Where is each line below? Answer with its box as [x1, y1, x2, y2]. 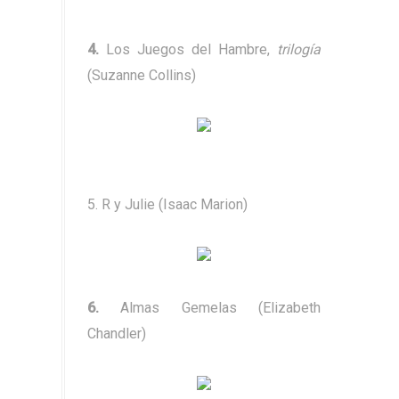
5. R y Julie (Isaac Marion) [87, 196, 248, 214]
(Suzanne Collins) [87, 67, 196, 85]
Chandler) [87, 325, 146, 343]
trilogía [277, 41, 321, 59]
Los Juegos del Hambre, [99, 41, 277, 59]
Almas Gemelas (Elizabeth [120, 299, 322, 317]
